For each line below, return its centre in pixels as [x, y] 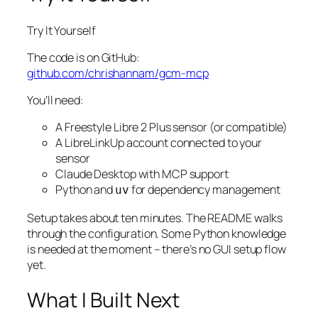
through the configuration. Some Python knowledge [157, 233]
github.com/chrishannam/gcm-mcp [118, 73]
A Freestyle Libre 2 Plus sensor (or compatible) [172, 127]
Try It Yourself [61, 30]
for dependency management [205, 190]
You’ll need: [55, 100]
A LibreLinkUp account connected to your [159, 143]
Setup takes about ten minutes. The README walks [155, 218]
